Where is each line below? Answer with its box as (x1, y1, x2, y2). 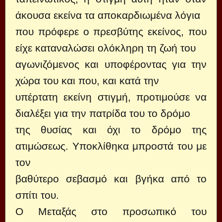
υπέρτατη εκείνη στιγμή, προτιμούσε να (15, 91, 207, 103)
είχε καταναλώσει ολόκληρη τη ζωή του (15, 42, 196, 54)
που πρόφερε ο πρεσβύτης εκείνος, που (15, 26, 207, 37)
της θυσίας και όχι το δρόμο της (15, 124, 207, 135)
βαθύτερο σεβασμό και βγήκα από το (15, 173, 207, 184)
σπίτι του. (15, 189, 59, 201)
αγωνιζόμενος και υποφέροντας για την (15, 58, 207, 70)
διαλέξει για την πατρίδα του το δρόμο (15, 108, 190, 119)
